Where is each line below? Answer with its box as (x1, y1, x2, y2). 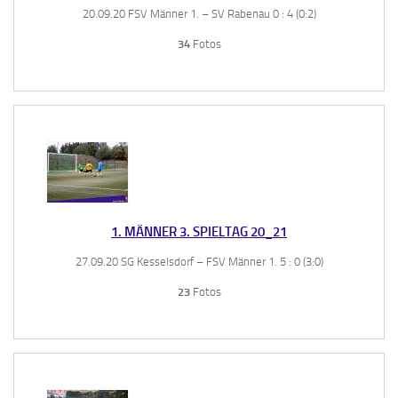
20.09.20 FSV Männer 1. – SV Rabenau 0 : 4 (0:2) (82, 6, 316, 20)
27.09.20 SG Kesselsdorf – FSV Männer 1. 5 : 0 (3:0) (75, 254, 323, 268)
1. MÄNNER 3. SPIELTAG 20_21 (111, 223, 287, 240)
